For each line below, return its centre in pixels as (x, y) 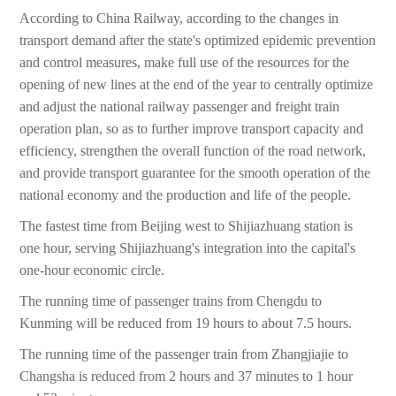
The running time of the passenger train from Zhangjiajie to (184, 354)
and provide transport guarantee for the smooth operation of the (195, 173)
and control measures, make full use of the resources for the (185, 63)
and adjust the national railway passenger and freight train (180, 107)
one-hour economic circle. (92, 270)
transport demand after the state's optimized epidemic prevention (198, 41)
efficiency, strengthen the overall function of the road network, (193, 151)
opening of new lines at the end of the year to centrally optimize (197, 85)
